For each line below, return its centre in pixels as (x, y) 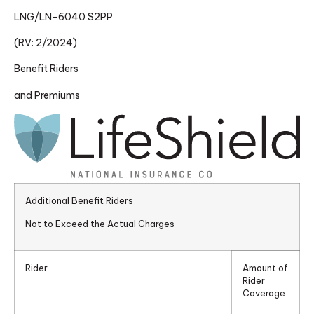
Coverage (264, 293)
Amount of (265, 268)
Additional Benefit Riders (79, 201)
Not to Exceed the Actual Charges (100, 223)
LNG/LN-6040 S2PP (63, 16)
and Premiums (47, 95)
